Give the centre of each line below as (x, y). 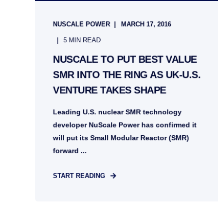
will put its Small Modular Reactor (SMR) (121, 138)
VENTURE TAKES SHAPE (109, 90)
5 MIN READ (82, 40)
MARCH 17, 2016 (146, 24)
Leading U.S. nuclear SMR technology (117, 112)
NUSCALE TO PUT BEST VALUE (125, 59)
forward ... (70, 151)
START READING (79, 176)
